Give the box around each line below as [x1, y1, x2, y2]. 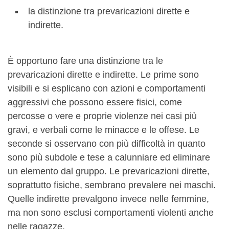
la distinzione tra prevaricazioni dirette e [28, 6, 190, 16]
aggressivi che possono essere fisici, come [8, 97, 182, 107]
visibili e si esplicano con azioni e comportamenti [8, 83, 205, 94]
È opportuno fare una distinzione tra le [8, 55, 163, 66]
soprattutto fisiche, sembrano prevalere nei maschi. [8, 179, 216, 190]
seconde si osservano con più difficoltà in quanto [8, 138, 205, 149]
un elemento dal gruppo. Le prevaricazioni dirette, [8, 166, 210, 176]
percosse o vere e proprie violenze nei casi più [8, 110, 197, 121]
